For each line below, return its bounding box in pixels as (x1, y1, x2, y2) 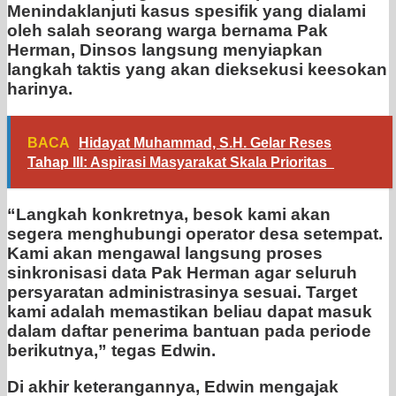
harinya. (7, 80, 72, 99)
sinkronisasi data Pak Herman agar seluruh (7, 263, 357, 283)
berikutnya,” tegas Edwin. (7, 341, 216, 361)
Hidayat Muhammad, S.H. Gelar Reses (79, 135, 331, 151)
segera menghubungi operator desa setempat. (7, 225, 383, 244)
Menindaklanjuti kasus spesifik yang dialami (7, 2, 366, 21)
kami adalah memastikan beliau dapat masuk (7, 302, 372, 322)
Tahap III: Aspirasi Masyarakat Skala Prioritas (27, 155, 334, 171)
